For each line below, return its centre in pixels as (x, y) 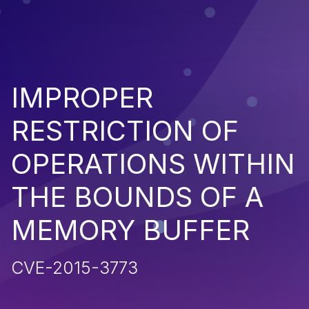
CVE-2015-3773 (74, 267)
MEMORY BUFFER (130, 230)
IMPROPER (82, 97)
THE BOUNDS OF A (137, 197)
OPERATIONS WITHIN (153, 163)
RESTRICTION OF (125, 130)
